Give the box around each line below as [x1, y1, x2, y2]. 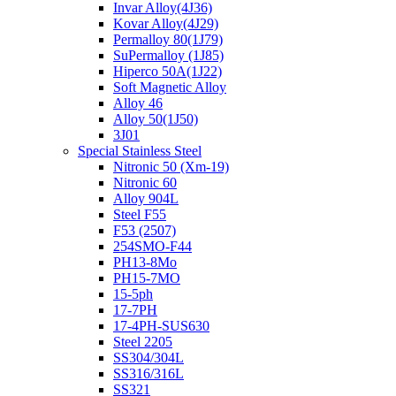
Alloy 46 [113, 95, 163, 110]
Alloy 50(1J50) [113, 111, 198, 126]
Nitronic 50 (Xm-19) [113, 159, 229, 174]
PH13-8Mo [113, 255, 177, 270]
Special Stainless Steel [78, 143, 202, 158]
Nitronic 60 [113, 175, 177, 190]
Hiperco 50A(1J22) [113, 64, 222, 79]
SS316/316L [113, 366, 184, 381]
